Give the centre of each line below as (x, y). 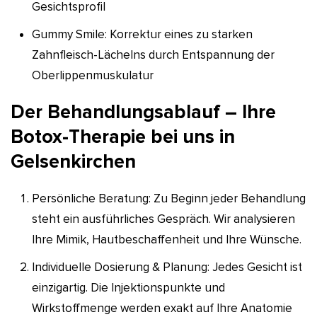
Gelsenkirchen (73, 161)
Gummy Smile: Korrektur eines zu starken (142, 34)
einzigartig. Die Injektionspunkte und (128, 287)
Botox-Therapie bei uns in (123, 137)
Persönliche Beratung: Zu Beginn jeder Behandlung (169, 198)
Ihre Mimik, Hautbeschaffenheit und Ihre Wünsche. (167, 239)
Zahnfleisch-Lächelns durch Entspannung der (153, 54)
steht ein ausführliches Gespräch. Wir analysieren (163, 219)
